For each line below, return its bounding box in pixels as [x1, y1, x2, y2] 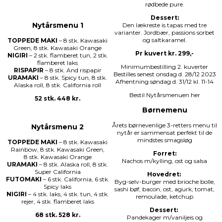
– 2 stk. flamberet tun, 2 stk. [27, 52, 108, 59]
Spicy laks [44, 183, 71, 191]
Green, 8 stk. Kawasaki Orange [13, 44, 102, 52]
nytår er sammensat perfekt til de [117, 129, 212, 137]
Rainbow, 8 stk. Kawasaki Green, [10, 146, 105, 154]
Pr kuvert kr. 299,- [135, 50, 194, 57]
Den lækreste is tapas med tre [122, 21, 207, 29]
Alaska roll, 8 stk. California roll [14, 81, 101, 89]
